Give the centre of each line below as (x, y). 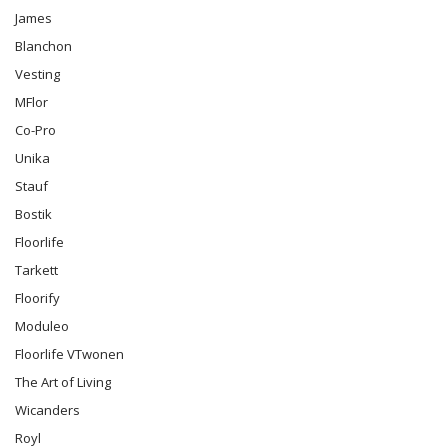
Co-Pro (35, 130)
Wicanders (47, 410)
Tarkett (36, 270)
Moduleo (42, 326)
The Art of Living (63, 382)
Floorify (37, 298)
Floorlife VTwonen (69, 354)
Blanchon (43, 46)
